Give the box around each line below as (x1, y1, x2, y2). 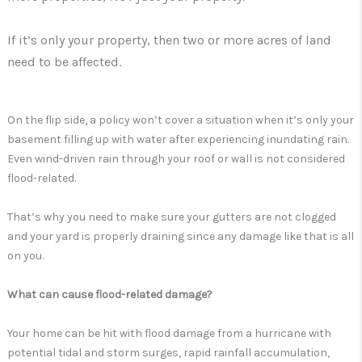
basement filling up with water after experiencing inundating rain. (7, 133, 349, 147)
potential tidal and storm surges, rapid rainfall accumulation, (7, 346, 330, 360)
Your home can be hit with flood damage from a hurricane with (7, 326, 331, 341)
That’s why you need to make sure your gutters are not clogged (7, 210, 336, 225)
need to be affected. (7, 54, 121, 70)
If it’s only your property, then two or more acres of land (7, 32, 331, 48)
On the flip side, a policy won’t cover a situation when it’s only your (7, 113, 354, 128)
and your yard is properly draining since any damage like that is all (7, 229, 354, 244)
